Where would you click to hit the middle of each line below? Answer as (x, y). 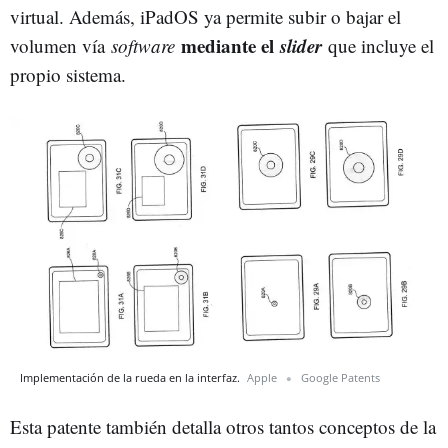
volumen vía (60, 45)
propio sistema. (68, 74)
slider (304, 45)
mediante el (230, 45)
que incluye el (381, 45)
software (146, 45)
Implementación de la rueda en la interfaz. (131, 377)
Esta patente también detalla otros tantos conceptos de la (223, 426)
